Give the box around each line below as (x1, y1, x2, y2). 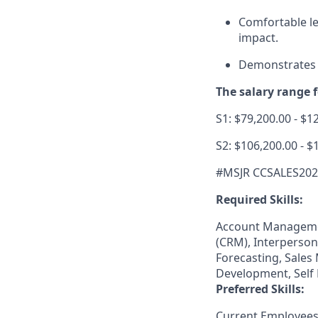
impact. (238, 30, 278, 45)
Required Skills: (216, 192, 303, 207)
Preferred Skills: (216, 281, 305, 297)
